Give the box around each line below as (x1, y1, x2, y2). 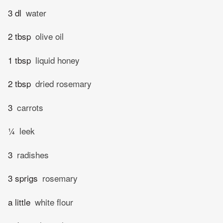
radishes (17, 148, 49, 161)
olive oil (35, 30, 64, 43)
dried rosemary (35, 77, 92, 90)
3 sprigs (8, 172, 38, 185)
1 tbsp (8, 53, 31, 66)
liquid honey (35, 53, 80, 66)
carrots (17, 101, 43, 113)
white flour (35, 195, 73, 208)
